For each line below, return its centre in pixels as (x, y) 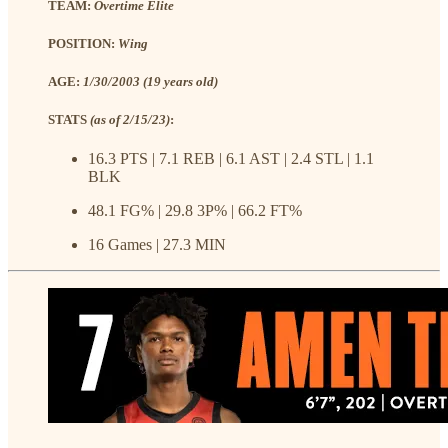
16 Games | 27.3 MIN (157, 245)
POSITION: (83, 43)
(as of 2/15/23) (130, 120)
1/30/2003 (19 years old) (150, 81)
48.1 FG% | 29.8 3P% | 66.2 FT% (195, 211)
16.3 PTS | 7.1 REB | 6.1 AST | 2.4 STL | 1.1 (231, 159)
